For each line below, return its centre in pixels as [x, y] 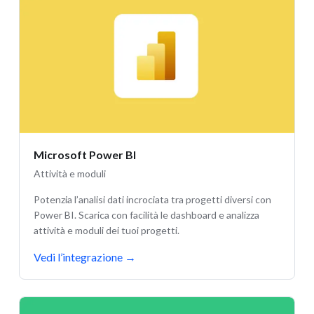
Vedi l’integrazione [78, 257]
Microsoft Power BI [85, 154]
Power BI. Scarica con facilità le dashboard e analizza [146, 214]
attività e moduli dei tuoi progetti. [107, 230]
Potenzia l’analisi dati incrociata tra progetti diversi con [152, 199]
